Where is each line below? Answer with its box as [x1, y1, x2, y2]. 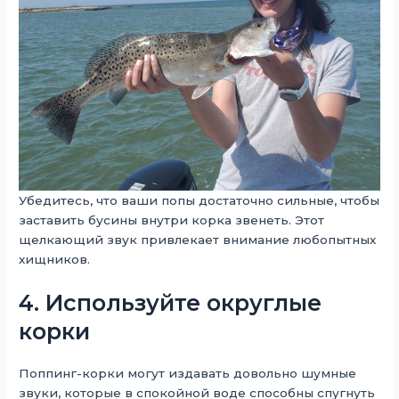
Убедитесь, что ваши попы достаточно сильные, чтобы [19, 192, 380, 208]
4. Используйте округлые [19, 289, 322, 316]
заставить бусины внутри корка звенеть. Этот [19, 212, 325, 227]
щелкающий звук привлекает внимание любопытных [19, 232, 377, 247]
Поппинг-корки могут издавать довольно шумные [19, 365, 357, 380]
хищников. [19, 251, 91, 266]
